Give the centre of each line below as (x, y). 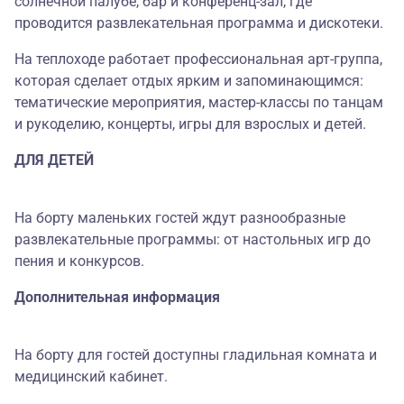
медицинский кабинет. (91, 376)
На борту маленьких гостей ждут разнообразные (180, 218)
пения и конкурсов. (79, 261)
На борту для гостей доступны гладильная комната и (196, 355)
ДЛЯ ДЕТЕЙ (54, 160)
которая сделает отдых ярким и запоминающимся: (189, 81)
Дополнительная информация (117, 297)
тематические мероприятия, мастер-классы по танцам (199, 102)
